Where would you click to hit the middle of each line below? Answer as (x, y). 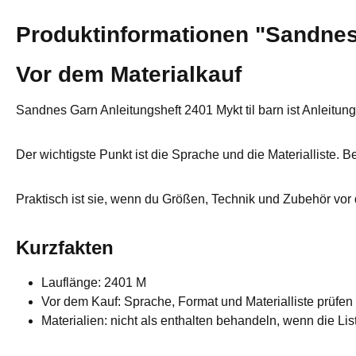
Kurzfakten (65, 247)
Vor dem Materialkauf (129, 74)
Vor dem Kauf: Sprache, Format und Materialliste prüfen (197, 301)
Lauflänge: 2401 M (94, 282)
